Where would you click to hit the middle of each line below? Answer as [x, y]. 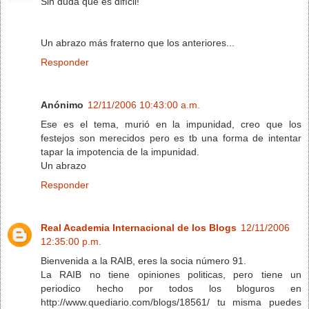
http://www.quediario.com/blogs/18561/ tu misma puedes [171, 302]
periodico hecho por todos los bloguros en [171, 288]
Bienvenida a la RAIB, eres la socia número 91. [143, 260]
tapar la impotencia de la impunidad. [120, 151]
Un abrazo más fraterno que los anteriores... [138, 42]
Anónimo [62, 104]
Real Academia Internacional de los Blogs [139, 227]
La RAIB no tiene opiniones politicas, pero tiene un [171, 274]
